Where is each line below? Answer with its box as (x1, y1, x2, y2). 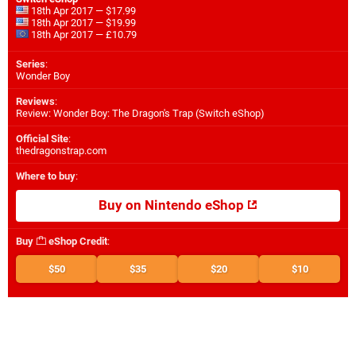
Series (16, 58, 45, 71)
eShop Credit (46, 235, 107, 248)
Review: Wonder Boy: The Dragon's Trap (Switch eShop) (16, 107, 265, 120)
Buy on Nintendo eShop (99, 198, 247, 214)
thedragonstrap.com (16, 145, 106, 157)
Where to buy (16, 170, 75, 183)
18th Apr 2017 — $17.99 (29, 5, 136, 17)
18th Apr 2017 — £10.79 (29, 29, 137, 41)
